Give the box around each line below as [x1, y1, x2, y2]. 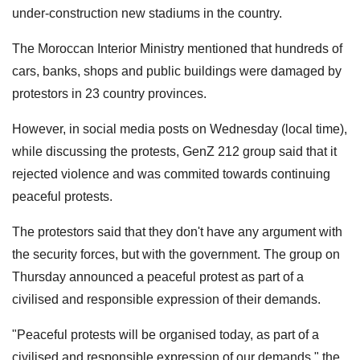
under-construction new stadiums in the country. [12, 6, 282, 20]
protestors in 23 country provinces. [12, 86, 207, 100]
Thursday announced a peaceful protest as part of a [12, 269, 304, 284]
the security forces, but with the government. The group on [12, 247, 340, 261]
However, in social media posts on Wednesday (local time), [12, 121, 347, 136]
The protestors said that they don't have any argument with [12, 224, 342, 239]
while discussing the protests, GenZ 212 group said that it [12, 144, 337, 158]
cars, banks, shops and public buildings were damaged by [12, 63, 342, 78]
